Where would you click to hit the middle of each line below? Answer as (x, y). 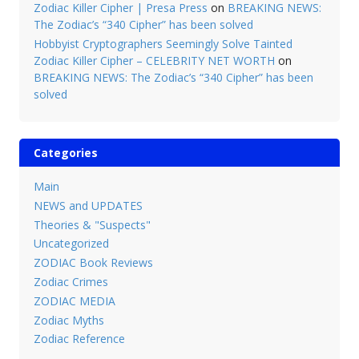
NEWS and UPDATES (88, 205)
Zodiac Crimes (71, 281)
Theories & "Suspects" (92, 224)
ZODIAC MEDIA (74, 301)
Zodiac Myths (69, 320)
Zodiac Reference (79, 339)
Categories (65, 152)
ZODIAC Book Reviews (93, 263)
